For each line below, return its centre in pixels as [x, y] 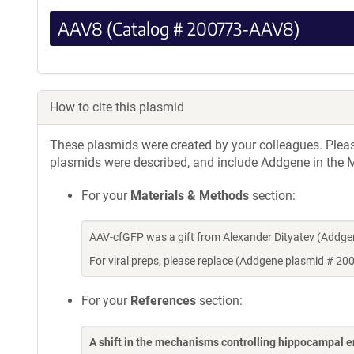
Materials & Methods [190, 195]
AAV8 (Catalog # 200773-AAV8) [179, 28]
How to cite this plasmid [117, 107]
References [163, 300]
